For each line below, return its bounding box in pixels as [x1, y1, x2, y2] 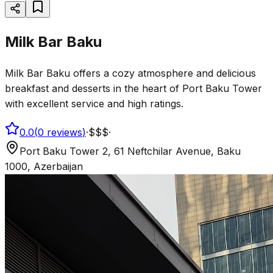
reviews [47, 126, 82, 138]
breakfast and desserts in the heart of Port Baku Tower [5, 82, 262, 94]
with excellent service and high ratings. [5, 97, 183, 110]
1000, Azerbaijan [5, 160, 83, 172]
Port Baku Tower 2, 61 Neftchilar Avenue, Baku [19, 144, 241, 157]
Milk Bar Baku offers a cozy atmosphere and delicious [5, 66, 256, 79]
